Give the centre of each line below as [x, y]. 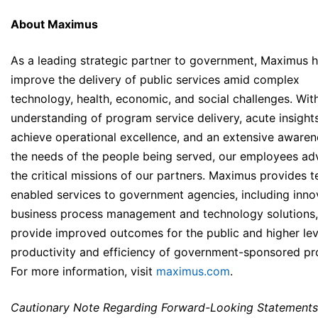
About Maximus [54, 24]
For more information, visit [83, 272]
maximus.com [193, 272]
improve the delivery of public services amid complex [155, 80]
